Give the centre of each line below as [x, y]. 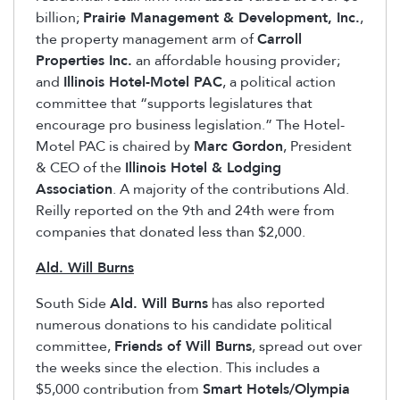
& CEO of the [80, 168]
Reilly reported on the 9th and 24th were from [185, 211]
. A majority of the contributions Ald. [231, 190]
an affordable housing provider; [236, 61]
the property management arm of [146, 40]
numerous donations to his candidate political [184, 325]
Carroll [279, 40]
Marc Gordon [238, 147]
